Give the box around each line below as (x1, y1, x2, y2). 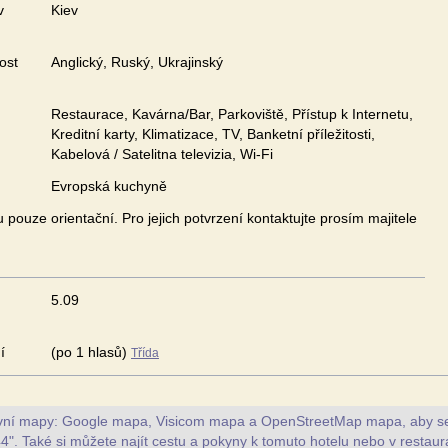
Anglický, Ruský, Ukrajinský (51, 54, 223, 70)
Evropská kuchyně (51, 178, 167, 194)
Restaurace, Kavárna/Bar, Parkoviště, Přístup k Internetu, (51, 106, 413, 122)
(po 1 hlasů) (51, 344, 131, 360)
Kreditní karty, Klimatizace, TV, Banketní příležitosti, (51, 126, 375, 142)
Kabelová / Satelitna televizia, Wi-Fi (51, 146, 273, 162)
